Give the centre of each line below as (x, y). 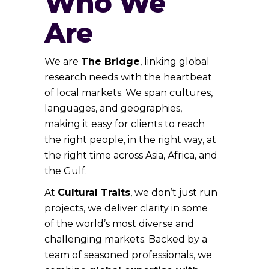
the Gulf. (66, 171)
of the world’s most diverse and (119, 223)
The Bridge (110, 61)
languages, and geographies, (113, 108)
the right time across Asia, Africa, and (131, 155)
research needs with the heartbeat (128, 77)
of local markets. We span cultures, (128, 92)
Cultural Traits (94, 192)
